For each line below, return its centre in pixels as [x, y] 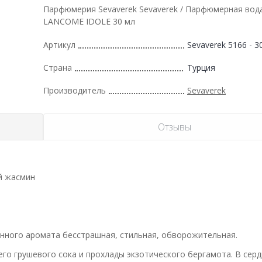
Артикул [59, 44]
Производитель [75, 90]
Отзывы [174, 127]
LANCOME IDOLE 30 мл [89, 21]
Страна [58, 67]
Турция [201, 67]
